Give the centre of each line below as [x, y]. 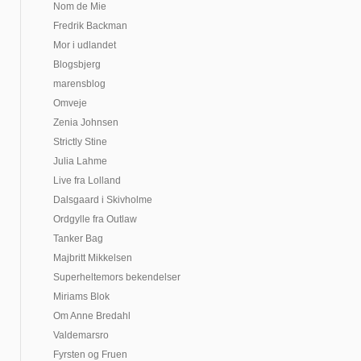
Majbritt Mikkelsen [93, 258]
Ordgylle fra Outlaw [95, 219]
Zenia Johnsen [86, 122]
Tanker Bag [78, 239]
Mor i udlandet [85, 45]
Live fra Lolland [87, 180]
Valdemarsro [81, 335]
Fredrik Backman [90, 26]
